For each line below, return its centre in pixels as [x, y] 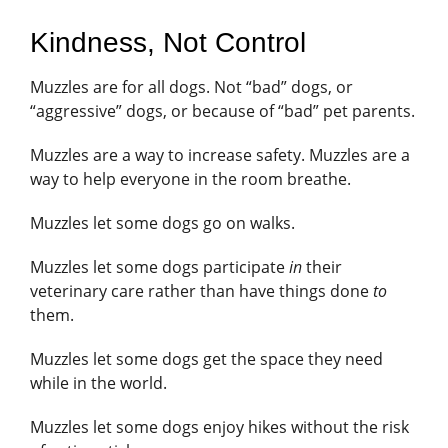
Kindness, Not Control [168, 42]
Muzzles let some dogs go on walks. [164, 223]
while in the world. [100, 383]
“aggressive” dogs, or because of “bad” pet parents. [222, 111]
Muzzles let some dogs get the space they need [206, 359]
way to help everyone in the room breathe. [192, 179]
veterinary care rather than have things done [201, 291]
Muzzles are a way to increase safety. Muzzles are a [220, 155]
